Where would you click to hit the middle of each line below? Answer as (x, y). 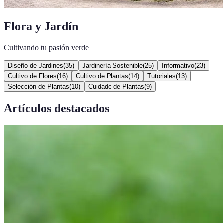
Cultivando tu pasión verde (46, 47)
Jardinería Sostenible (112, 65)
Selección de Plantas (39, 86)
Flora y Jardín (41, 26)
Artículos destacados (56, 108)
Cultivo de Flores (32, 76)
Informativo (178, 65)
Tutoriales (162, 76)
